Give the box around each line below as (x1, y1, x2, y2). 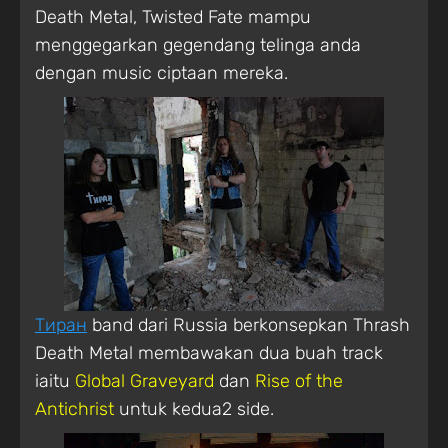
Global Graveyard (75, 369, 214, 392)
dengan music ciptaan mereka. (35, 61, 288, 84)
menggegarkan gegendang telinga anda (35, 33, 361, 56)
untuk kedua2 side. (114, 397, 274, 420)
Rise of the (255, 369, 343, 392)
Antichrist (35, 397, 114, 420)
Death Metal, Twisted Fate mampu (35, 5, 311, 28)
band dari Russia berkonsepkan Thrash (87, 313, 410, 336)
